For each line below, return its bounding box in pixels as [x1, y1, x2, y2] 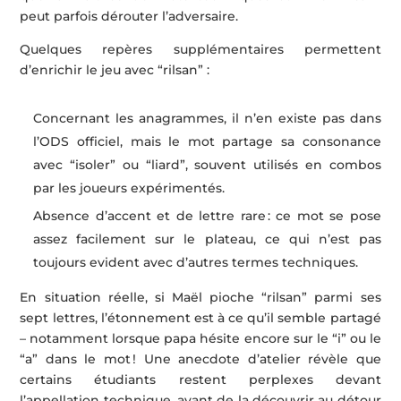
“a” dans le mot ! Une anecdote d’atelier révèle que [20, 351, 381, 368]
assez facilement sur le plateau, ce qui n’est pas [33, 231, 381, 248]
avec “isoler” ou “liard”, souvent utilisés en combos [33, 157, 381, 174]
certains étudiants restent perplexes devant [20, 371, 381, 388]
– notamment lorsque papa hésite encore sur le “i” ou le [20, 330, 381, 347]
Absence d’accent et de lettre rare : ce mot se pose [33, 208, 381, 225]
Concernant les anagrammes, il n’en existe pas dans [33, 110, 381, 127]
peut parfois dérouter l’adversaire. [20, 8, 239, 25]
